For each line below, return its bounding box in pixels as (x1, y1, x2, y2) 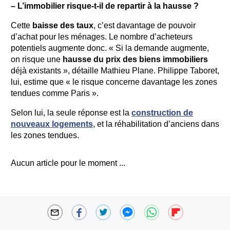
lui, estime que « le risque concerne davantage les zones (11, 78, 217, 86)
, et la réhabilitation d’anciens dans (93, 120, 219, 128)
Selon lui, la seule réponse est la (11, 108, 131, 117)
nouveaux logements (11, 120, 93, 128)
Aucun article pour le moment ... (11, 159, 125, 167)
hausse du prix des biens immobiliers (63, 55, 208, 64)
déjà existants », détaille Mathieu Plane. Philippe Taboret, (11, 66, 219, 75)
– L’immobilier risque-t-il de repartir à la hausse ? (11, 2, 199, 10)
